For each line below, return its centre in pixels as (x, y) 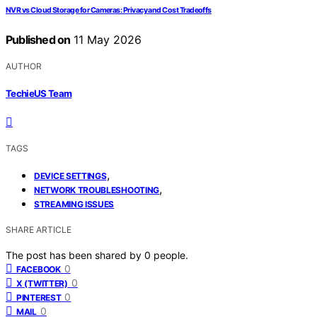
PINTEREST (39, 297)
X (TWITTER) (42, 283)
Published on (38, 40)
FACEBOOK (39, 269)
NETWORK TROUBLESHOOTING (97, 190)
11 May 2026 (106, 40)
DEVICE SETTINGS (70, 175)
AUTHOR (24, 67)
